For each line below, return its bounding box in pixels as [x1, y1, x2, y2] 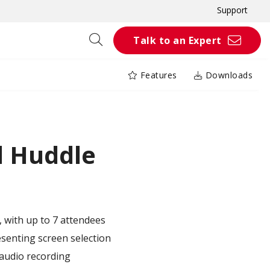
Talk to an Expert [133, 34, 222, 47]
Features [137, 69, 177, 81]
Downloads [202, 69, 253, 81]
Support [217, 4, 248, 16]
